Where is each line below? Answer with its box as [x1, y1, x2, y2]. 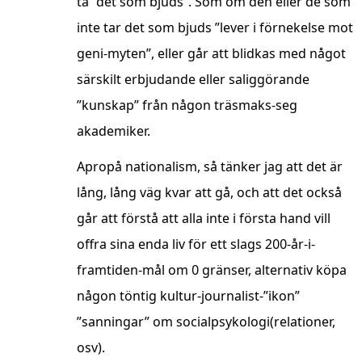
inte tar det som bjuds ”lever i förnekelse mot [77, 19, 353, 37]
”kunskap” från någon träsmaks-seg [77, 96, 297, 115]
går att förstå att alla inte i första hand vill [77, 209, 330, 228]
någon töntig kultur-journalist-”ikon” [77, 287, 300, 305]
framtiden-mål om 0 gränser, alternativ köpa [77, 261, 347, 280]
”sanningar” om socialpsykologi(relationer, [77, 313, 335, 331]
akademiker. [77, 122, 150, 141]
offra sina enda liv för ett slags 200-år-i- [77, 235, 315, 254]
